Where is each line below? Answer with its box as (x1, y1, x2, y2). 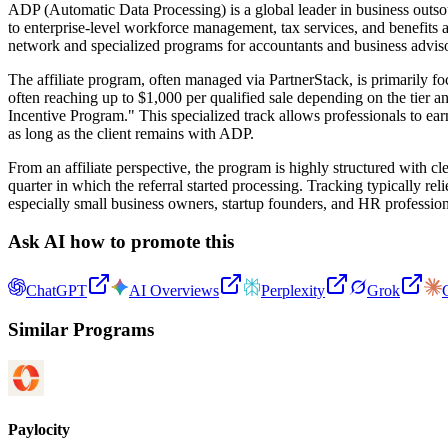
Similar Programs (8, 318, 154, 340)
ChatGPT (26, 282, 87, 300)
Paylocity (8, 420, 70, 438)
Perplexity (261, 282, 325, 300)
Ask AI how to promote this (8, 231, 234, 253)
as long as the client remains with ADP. (8, 124, 254, 142)
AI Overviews (129, 282, 219, 300)
